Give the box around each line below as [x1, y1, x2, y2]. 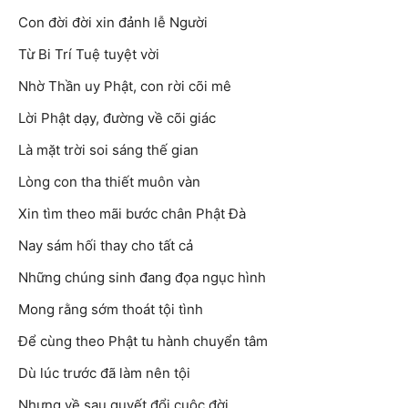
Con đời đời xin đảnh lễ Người [18, 14, 208, 32]
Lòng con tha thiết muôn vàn [18, 173, 200, 191]
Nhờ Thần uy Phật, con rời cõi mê [18, 77, 231, 96]
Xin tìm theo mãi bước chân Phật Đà [18, 205, 246, 223]
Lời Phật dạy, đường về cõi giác [18, 109, 216, 127]
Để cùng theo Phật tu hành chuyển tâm [18, 332, 268, 351]
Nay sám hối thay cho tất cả [18, 237, 193, 255]
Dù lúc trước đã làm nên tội [18, 364, 190, 382]
